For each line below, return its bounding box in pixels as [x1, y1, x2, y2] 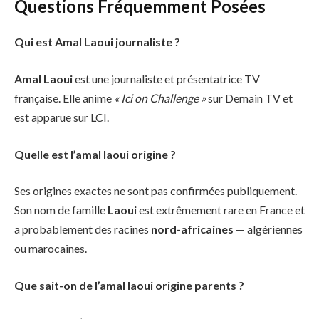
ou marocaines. [14, 241, 87, 256]
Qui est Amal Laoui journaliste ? [14, 35, 180, 49]
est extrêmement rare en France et [137, 203, 305, 217]
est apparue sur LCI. [14, 110, 109, 125]
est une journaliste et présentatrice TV [73, 72, 260, 86]
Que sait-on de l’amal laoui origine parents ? [14, 278, 244, 292]
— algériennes [234, 222, 303, 236]
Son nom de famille [14, 203, 108, 217]
